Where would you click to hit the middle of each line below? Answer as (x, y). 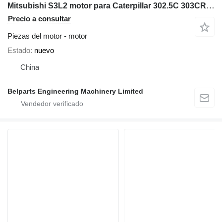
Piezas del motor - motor (47, 36)
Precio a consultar (39, 18)
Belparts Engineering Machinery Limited (75, 91)
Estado (19, 50)
